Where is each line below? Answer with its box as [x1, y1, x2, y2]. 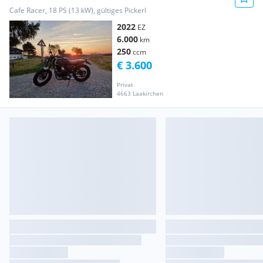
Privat [117, 80, 133, 89]
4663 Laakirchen [117, 89, 163, 97]
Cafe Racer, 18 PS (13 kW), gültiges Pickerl [9, 5, 146, 16]
